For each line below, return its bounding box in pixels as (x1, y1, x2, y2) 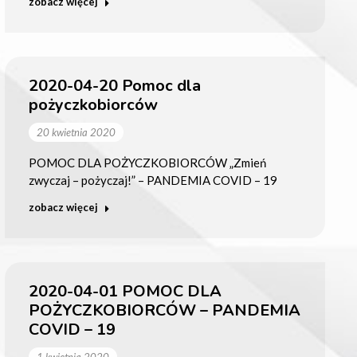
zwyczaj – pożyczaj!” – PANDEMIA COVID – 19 (28, 172, 277, 187)
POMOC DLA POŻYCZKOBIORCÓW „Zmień (28, 155, 266, 170)
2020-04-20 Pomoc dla (28, 74, 201, 96)
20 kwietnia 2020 (36, 125, 116, 139)
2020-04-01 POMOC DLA (28, 280, 222, 302)
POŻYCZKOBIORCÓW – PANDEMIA (28, 299, 300, 321)
